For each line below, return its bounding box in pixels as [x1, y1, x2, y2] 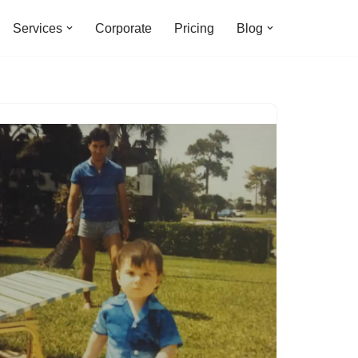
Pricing [174, 21, 214, 35]
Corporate [95, 21, 152, 35]
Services [13, 21, 62, 35]
